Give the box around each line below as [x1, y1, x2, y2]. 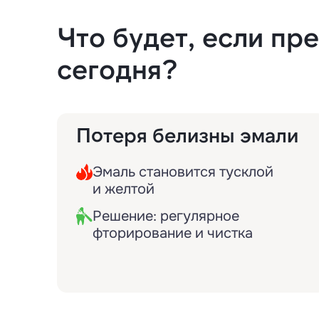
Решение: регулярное [93, 207, 239, 225]
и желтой [93, 180, 155, 198]
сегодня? [57, 52, 178, 85]
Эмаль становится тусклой [93, 163, 273, 181]
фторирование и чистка [93, 224, 253, 242]
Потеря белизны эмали [76, 122, 298, 147]
